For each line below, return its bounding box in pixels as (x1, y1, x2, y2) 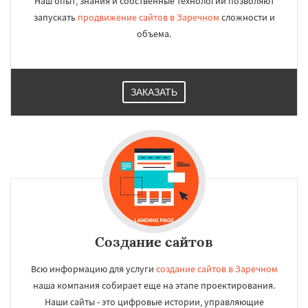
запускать (33, 11, 78, 23)
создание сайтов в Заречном (155, 263, 278, 275)
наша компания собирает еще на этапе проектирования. (33, 279, 275, 291)
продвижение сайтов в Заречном (77, 11, 219, 23)
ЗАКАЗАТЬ (131, 87, 177, 98)
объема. (137, 27, 171, 40)
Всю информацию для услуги (30, 263, 156, 275)
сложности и (219, 11, 275, 23)
